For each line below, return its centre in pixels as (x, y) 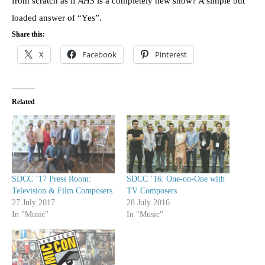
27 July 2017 (33, 203)
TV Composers (152, 191)
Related (23, 101)
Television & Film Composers (62, 191)
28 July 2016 (148, 203)
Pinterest (171, 54)
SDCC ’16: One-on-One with (176, 179)
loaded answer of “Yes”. (57, 17)
